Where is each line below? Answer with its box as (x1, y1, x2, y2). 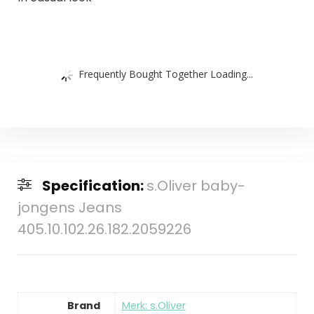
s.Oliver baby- (146, 176, 245, 196)
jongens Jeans (17, 198, 122, 218)
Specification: (41, 176, 146, 196)
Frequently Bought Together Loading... (78, 67, 253, 81)
